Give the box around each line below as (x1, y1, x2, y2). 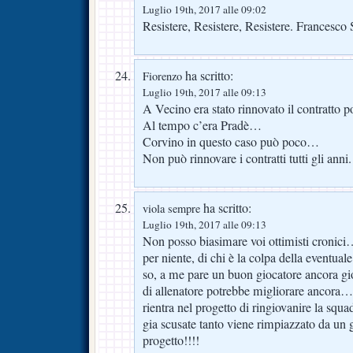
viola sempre (143, 200, 200, 216)
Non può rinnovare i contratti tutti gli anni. (143, 149, 351, 167)
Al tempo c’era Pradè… (143, 116, 262, 134)
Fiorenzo (143, 68, 182, 84)
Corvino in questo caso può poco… (143, 132, 319, 150)
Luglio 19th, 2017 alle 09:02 (143, 2, 266, 17)
